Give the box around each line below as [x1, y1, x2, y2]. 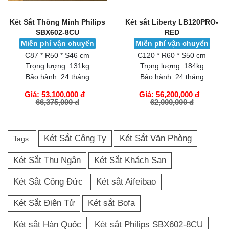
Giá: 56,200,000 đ [139, 90, 199, 99]
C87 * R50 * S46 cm [25, 51, 89, 59]
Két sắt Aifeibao [96, 177, 156, 187]
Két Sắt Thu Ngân [13, 155, 81, 165]
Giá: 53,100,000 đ [25, 90, 85, 99]
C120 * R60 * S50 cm [138, 51, 206, 59]
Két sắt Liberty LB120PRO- [125, 18, 218, 26]
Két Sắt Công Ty [44, 133, 106, 143]
